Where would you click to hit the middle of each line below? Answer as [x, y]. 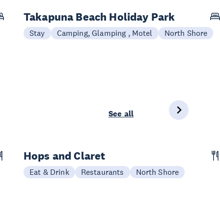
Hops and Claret [65, 156]
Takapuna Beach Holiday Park [99, 17]
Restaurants [102, 172]
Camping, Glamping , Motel [105, 33]
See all [121, 114]
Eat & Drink [49, 172]
